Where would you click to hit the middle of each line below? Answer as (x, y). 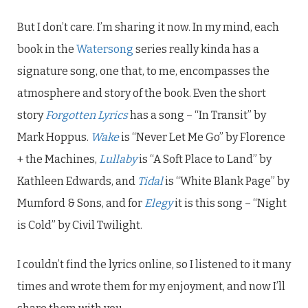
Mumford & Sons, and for (81, 203)
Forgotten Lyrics (87, 115)
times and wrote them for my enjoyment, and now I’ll (151, 286)
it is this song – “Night (231, 203)
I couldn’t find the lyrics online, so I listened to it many (154, 264)
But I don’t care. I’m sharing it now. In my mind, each (148, 27)
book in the (47, 49)
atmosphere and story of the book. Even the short (142, 93)
